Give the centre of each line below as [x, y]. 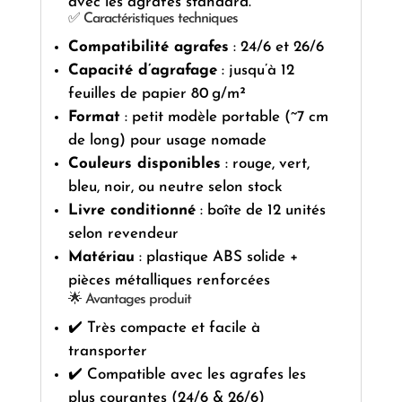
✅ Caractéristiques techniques [153, 19]
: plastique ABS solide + [216, 258]
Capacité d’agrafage [142, 71]
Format [94, 118]
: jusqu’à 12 [255, 71]
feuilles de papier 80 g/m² [157, 94]
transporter [107, 352]
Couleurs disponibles [144, 164]
